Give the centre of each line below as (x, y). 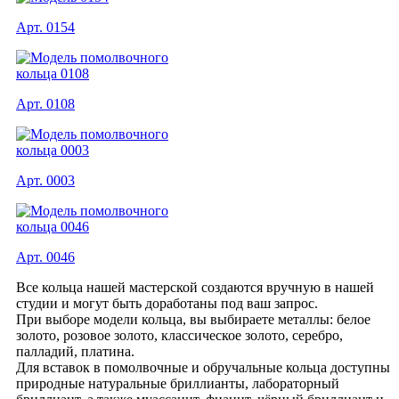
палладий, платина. (75, 351)
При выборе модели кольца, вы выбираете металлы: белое (193, 319)
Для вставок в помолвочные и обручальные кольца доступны (203, 367)
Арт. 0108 (45, 103)
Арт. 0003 (45, 180)
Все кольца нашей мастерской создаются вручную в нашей (195, 287)
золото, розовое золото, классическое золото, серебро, (179, 335)
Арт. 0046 (45, 256)
